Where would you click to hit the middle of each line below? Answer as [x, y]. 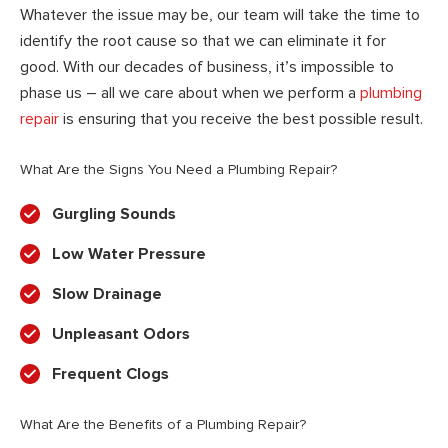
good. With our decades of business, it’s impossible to [207, 67]
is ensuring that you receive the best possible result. [241, 119]
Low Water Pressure [129, 254]
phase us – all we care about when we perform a [190, 93]
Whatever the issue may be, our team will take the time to [220, 15]
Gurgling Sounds [114, 214]
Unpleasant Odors [121, 334]
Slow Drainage [107, 294]
